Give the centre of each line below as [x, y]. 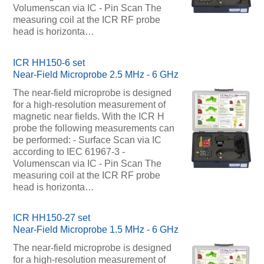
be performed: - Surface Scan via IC [87, 140]
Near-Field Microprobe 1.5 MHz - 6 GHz [95, 230]
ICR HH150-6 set [49, 62]
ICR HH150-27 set [51, 218]
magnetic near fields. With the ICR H [88, 116]
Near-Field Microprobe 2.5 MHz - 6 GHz [95, 74]
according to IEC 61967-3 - [69, 151]
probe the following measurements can [93, 128]
